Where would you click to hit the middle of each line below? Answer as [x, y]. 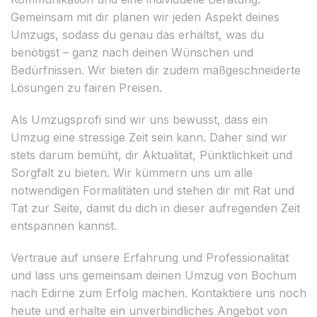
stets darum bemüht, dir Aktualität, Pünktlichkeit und [151, 155]
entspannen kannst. [64, 225]
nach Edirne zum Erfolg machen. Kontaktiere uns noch [158, 293]
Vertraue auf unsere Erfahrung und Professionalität [150, 257]
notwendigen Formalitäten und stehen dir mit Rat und [152, 190]
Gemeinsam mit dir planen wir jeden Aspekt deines [145, 17]
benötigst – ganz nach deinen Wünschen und [132, 52]
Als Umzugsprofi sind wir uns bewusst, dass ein [139, 119]
